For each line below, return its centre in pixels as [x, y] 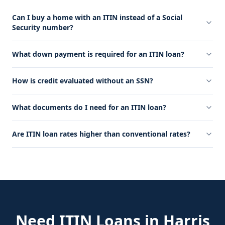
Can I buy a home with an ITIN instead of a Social [97, 17]
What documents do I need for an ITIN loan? [89, 107]
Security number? [43, 27]
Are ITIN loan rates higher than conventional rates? [101, 134]
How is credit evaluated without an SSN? [83, 81]
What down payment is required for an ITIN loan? [98, 54]
